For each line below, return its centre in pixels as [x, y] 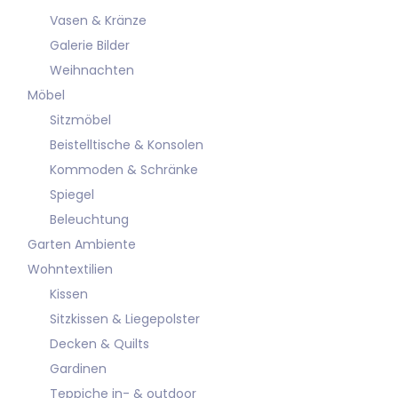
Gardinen [78, 369]
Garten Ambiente [82, 244]
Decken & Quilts [99, 344]
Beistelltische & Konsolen [127, 145]
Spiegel [72, 195]
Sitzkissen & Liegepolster [125, 319]
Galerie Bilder [90, 45]
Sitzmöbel [80, 120]
